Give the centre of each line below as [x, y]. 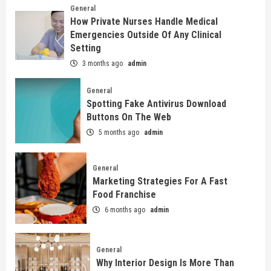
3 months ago [102, 64]
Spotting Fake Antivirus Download [156, 103]
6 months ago [125, 210]
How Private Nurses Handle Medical [144, 22]
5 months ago [119, 132]
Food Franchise [124, 194]
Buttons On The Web [129, 117]
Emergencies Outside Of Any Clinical [145, 35]
